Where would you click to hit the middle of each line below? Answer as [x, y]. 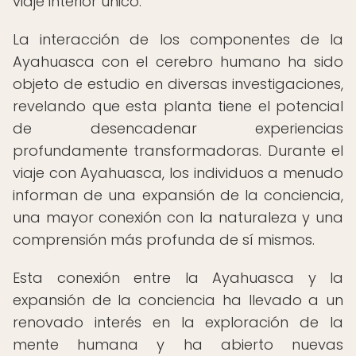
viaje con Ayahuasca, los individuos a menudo [178, 173]
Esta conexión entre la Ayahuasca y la [178, 278]
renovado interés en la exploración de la [178, 322]
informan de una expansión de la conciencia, [178, 195]
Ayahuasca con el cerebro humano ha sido [178, 62]
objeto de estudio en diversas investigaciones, [178, 84]
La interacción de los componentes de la [178, 39]
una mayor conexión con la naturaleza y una [178, 217]
